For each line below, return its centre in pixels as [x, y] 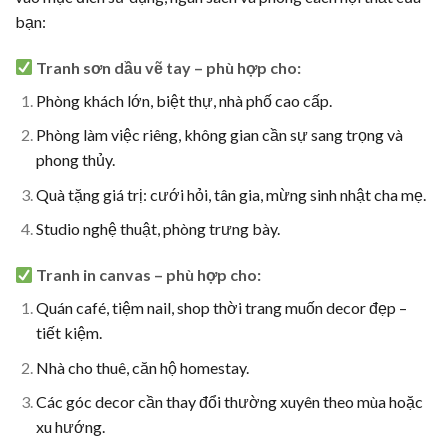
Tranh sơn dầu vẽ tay [114, 67]
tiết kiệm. [68, 333]
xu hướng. [70, 427]
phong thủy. [75, 160]
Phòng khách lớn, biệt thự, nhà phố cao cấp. [183, 100]
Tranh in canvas [94, 275]
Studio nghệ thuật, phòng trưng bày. [157, 229]
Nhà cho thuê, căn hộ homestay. [142, 367]
